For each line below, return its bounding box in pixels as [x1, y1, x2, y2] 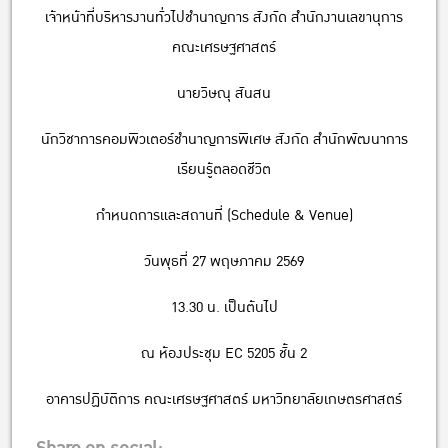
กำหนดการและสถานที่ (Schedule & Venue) [95, 202, 353, 228]
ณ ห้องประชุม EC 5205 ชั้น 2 [141, 340, 307, 366]
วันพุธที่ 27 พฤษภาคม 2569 [144, 248, 304, 274]
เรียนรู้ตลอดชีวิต [177, 156, 271, 182]
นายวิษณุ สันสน [177, 80, 271, 106]
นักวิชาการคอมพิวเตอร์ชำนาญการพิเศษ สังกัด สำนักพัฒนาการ [40, 126, 408, 152]
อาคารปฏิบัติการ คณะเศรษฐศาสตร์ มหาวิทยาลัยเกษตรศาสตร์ [46, 386, 402, 412]
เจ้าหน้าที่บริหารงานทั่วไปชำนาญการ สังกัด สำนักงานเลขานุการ [45, 4, 403, 30]
